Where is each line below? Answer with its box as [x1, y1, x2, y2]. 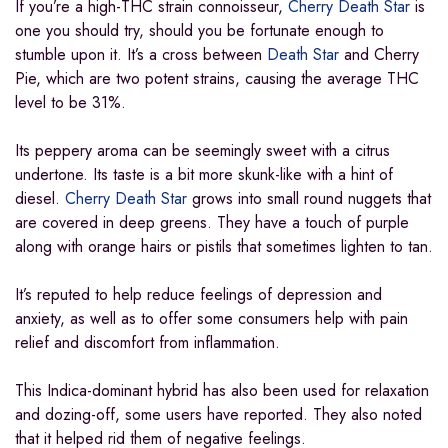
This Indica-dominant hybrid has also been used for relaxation [15, 379, 429, 403]
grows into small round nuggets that [187, 187, 431, 211]
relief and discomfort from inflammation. [15, 331, 280, 355]
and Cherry [339, 43, 419, 67]
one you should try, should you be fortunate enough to [15, 19, 384, 43]
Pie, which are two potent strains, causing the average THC [15, 67, 419, 91]
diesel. [15, 187, 65, 211]
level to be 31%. [15, 91, 126, 115]
